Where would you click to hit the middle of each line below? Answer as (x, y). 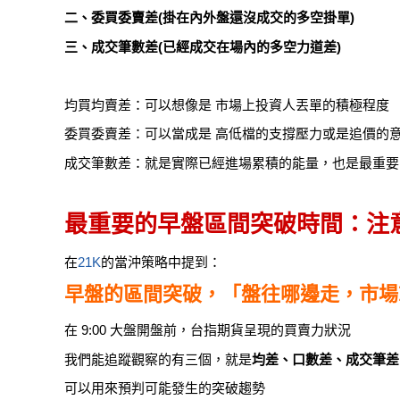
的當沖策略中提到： (161, 262)
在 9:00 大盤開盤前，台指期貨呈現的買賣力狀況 (208, 330)
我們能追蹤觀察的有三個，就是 (158, 359)
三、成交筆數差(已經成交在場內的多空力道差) (203, 46)
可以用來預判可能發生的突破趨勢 (165, 388)
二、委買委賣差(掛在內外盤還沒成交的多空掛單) (209, 18)
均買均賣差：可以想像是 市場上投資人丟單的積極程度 (227, 104)
